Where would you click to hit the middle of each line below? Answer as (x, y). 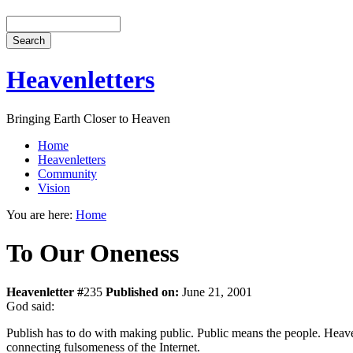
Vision (54, 188)
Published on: (144, 292)
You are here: (41, 214)
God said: (30, 306)
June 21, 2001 (217, 292)
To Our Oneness (93, 253)
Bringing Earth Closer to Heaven (88, 118)
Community (67, 173)
